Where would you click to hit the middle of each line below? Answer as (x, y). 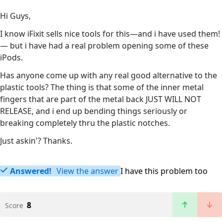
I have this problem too (164, 171)
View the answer (86, 171)
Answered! (31, 171)
